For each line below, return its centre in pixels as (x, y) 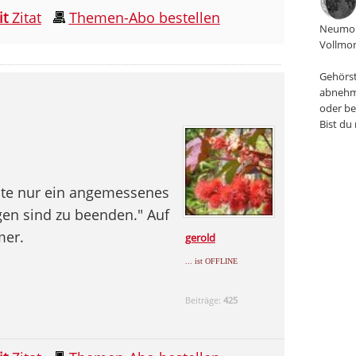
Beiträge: (204, 300)
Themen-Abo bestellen (144, 17)
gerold (200, 237)
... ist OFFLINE (211, 261)
